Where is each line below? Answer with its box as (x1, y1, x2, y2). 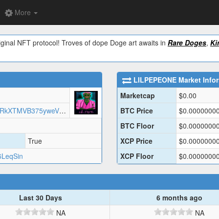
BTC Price (120, 106, 153, 116)
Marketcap (120, 90, 155, 101)
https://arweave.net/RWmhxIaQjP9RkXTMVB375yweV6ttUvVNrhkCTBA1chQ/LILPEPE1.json (59, 106, 66, 116)
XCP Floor (120, 151, 153, 161)
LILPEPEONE (133, 75, 176, 85)
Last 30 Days (19, 193, 62, 203)
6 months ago (156, 193, 202, 203)
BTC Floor (120, 121, 154, 131)
